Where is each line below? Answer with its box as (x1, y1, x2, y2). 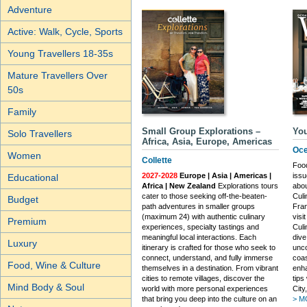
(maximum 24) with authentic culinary (142, 212, 265, 221)
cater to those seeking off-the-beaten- (142, 192, 267, 201)
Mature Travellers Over (8, 70, 108, 81)
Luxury (8, 238, 37, 249)
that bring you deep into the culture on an (142, 295, 277, 304)
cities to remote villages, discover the (142, 274, 265, 283)
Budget (8, 194, 38, 205)
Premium (8, 216, 47, 227)
